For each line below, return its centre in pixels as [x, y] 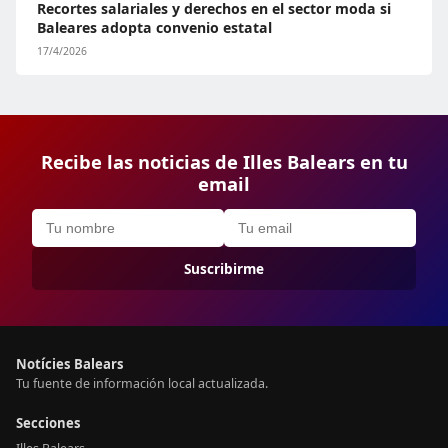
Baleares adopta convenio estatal [154, 27]
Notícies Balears [70, 364]
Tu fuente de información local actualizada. [142, 383]
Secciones [48, 423]
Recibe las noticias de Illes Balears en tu [224, 161]
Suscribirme [224, 268]
